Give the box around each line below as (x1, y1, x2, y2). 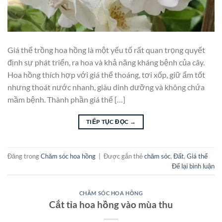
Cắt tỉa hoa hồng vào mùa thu (49, 198, 173, 210)
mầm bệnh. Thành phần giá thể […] (7, 95, 125, 105)
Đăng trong (7, 152, 41, 160)
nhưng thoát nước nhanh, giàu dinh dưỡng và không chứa (7, 82, 205, 92)
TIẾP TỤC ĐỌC (86, 118, 130, 126)
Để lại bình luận (172, 162, 215, 170)
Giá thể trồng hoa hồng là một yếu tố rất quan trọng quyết (7, 45, 205, 55)
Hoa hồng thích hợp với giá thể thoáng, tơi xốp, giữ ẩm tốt (7, 70, 205, 80)
